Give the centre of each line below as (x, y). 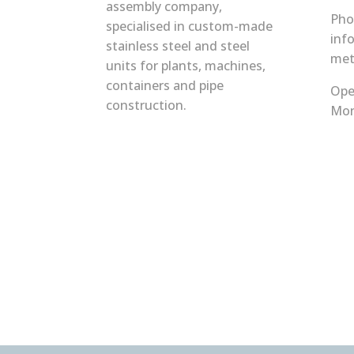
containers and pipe (165, 85)
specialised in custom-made (190, 26)
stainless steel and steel (178, 46)
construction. (147, 105)
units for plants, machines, (186, 66)
